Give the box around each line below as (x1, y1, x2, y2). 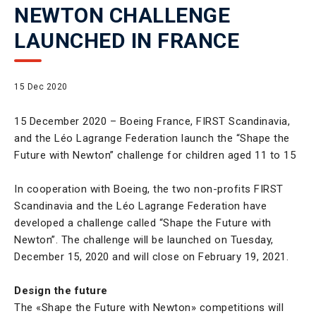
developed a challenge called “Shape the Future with (14, 217, 272, 229)
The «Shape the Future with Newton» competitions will (14, 301, 284, 314)
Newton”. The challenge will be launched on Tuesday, (14, 233, 274, 246)
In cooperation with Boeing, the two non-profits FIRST (14, 183, 284, 195)
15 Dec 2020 (14, 82, 68, 92)
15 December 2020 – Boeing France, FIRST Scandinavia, (14, 115, 290, 128)
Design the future (14, 284, 108, 297)
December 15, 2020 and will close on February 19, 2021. (14, 250, 292, 263)
